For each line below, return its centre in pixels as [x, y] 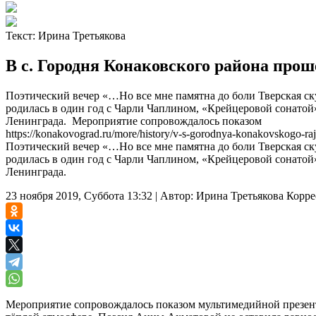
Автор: [177, 195]
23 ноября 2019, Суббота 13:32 [79, 195]
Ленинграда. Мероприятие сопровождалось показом [134, 121]
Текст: [22, 36]
